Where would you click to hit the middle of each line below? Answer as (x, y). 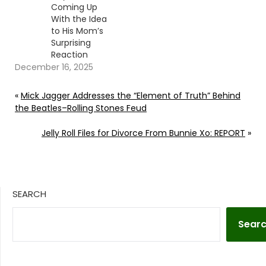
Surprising (71, 43)
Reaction (69, 55)
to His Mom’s (77, 31)
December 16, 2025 (54, 67)
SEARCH (29, 194)
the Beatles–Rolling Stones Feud (81, 108)
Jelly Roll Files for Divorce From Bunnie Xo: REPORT (143, 133)
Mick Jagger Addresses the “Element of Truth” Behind (131, 96)
